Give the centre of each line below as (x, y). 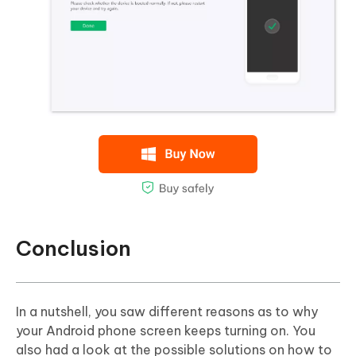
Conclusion (74, 248)
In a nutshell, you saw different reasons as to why (167, 311)
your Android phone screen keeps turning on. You (166, 330)
